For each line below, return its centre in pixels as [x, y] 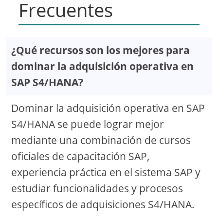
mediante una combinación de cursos [101, 140]
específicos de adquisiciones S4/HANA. [103, 205]
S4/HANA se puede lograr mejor [88, 124]
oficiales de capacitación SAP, [81, 156]
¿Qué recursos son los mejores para [101, 50]
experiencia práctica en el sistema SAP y [106, 173]
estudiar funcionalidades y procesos [97, 189]
